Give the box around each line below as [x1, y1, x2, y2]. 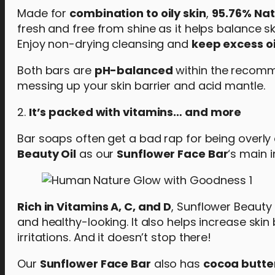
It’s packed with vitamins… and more [28, 104, 242, 120]
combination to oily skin [69, 6, 206, 21]
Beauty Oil [17, 146, 77, 161]
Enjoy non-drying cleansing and [17, 36, 192, 52]
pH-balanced [94, 63, 173, 78]
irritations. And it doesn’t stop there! [17, 230, 212, 245]
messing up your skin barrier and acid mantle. [17, 78, 268, 93]
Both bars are [17, 63, 95, 78]
